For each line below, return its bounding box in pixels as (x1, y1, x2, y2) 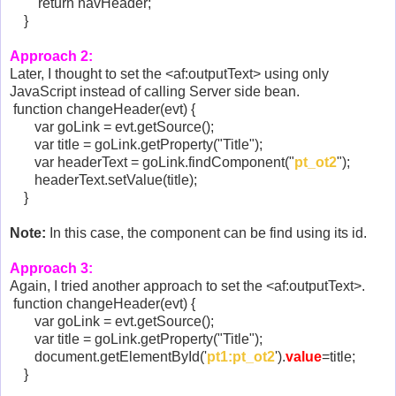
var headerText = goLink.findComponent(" (10, 155, 294, 171)
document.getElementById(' (10, 349, 207, 365)
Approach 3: (10, 261, 93, 277)
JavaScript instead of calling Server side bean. (10, 84, 300, 100)
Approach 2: (10, 49, 93, 65)
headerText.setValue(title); (10, 172, 197, 188)
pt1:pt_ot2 (207, 349, 275, 365)
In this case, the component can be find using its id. (46, 225, 367, 241)
